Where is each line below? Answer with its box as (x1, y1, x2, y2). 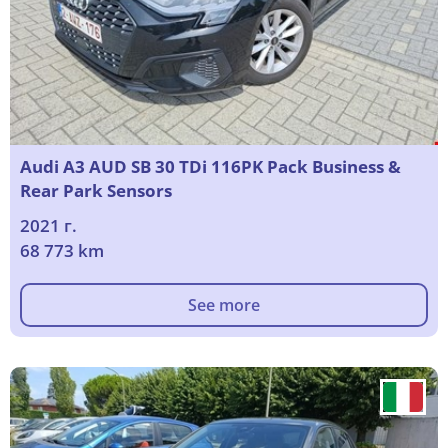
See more (188, 294, 260, 317)
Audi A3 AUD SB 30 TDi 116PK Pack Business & (20, 155, 401, 179)
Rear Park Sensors (20, 179, 172, 203)
